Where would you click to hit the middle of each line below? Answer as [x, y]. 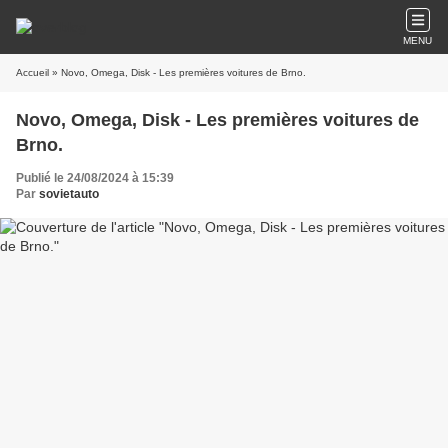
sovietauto [69, 194]
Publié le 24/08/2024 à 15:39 [95, 178]
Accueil [32, 72]
